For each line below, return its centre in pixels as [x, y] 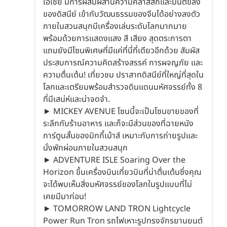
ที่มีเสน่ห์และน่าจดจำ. [77, 99]
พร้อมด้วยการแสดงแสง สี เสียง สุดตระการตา [117, 38]
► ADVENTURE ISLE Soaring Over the [114, 160]
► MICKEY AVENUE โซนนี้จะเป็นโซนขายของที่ [121, 111]
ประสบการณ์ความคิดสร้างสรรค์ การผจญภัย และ [123, 63]
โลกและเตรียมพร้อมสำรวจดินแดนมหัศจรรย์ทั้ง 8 [123, 87]
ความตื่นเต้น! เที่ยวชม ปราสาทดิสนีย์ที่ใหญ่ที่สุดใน [123, 75]
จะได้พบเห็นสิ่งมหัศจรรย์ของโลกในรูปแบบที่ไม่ [118, 184]
